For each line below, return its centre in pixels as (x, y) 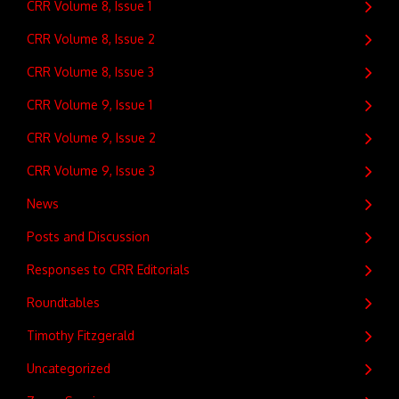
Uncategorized (69, 368)
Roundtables (63, 302)
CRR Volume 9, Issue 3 (91, 170)
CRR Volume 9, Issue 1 (90, 104)
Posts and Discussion (88, 236)
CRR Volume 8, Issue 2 (91, 38)
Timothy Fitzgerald (81, 335)
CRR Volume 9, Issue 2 (91, 137)
